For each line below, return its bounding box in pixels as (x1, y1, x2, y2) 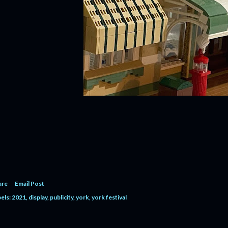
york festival (92, 193, 127, 201)
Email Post (15, 180, 44, 187)
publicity (50, 193, 73, 201)
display (28, 193, 47, 201)
